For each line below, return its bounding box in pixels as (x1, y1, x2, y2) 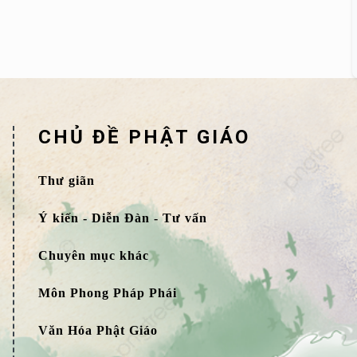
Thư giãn (38, 174, 96, 187)
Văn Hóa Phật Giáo (38, 324, 159, 337)
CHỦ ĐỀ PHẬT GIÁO (38, 126, 251, 148)
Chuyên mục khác (38, 249, 150, 262)
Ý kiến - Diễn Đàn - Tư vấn (38, 211, 208, 225)
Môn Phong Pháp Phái (38, 286, 178, 300)
